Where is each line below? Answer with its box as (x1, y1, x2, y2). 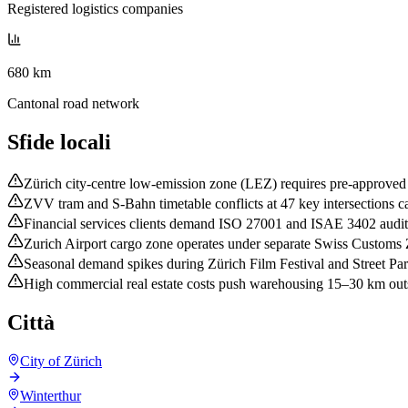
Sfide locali (7, 129, 111, 154)
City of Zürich (20, 353, 102, 370)
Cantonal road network (7, 95, 139, 111)
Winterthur (20, 388, 81, 404)
